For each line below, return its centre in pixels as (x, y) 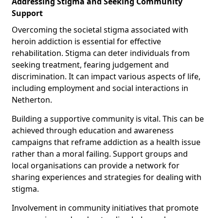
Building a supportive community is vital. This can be (108, 118)
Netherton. (32, 100)
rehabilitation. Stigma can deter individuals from (101, 53)
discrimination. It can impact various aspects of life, (106, 76)
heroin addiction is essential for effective (86, 41)
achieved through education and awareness (93, 130)
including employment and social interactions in (100, 88)
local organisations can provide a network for (96, 165)
